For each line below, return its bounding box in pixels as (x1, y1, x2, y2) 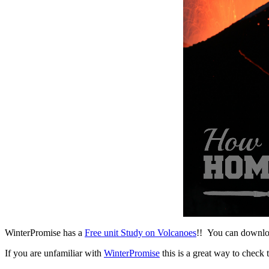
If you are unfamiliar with (5, 247, 104, 258)
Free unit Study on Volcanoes (85, 227, 196, 238)
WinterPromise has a (5, 227, 85, 238)
